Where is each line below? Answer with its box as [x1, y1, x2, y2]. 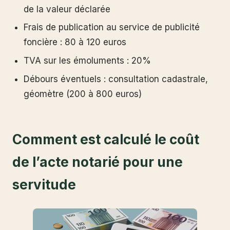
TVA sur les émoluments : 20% [24, 55, 151, 66]
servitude [12, 177, 76, 193]
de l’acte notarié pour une [12, 154, 183, 170]
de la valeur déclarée [24, 4, 111, 14]
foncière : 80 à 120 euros [24, 37, 127, 48]
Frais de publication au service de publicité [24, 22, 200, 33]
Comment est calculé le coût [12, 131, 199, 147]
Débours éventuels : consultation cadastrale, [24, 74, 208, 84]
